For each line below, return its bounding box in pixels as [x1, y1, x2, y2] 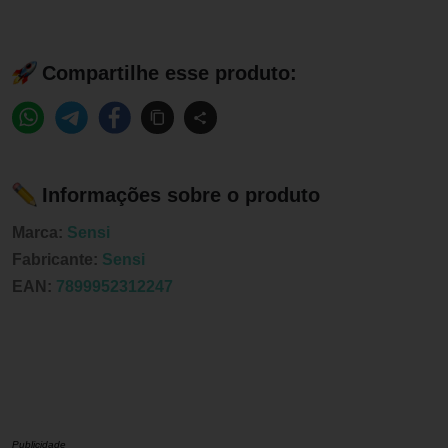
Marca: [12, 224, 67, 241]
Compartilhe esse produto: [42, 61, 297, 84]
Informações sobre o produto [42, 183, 320, 206]
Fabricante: [12, 251, 102, 268]
